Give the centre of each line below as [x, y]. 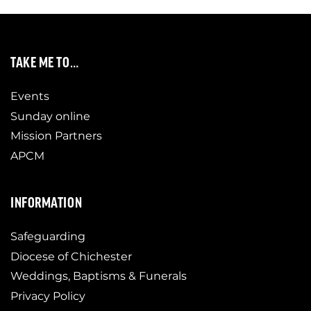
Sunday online [50, 116]
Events [30, 96]
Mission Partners [56, 136]
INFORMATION [47, 201]
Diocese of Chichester [71, 256]
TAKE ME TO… [45, 61]
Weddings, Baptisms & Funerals [99, 276]
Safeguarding [48, 237]
